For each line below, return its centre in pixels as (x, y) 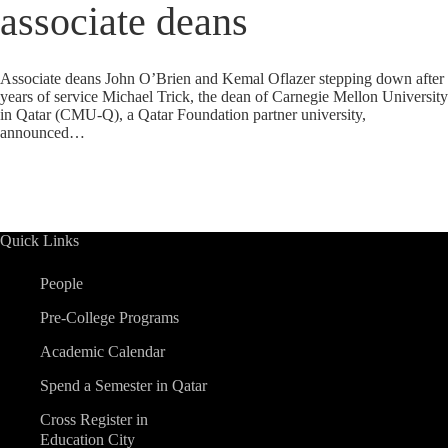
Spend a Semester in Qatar (123, 385)
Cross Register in (94, 419)
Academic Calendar (102, 351)
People (61, 283)
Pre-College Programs (109, 317)
